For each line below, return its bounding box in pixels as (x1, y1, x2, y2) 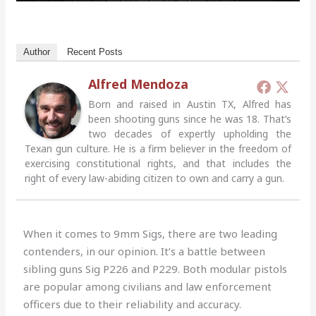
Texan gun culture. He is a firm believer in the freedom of (25, 142, 291, 156)
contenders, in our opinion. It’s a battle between (23, 244, 266, 259)
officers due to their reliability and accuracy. (23, 297, 245, 312)
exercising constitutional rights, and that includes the (25, 157, 291, 171)
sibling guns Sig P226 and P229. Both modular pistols (23, 262, 288, 276)
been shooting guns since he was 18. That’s (88, 112, 291, 126)
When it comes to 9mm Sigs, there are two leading (23, 226, 278, 241)
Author (23, 47, 51, 58)
